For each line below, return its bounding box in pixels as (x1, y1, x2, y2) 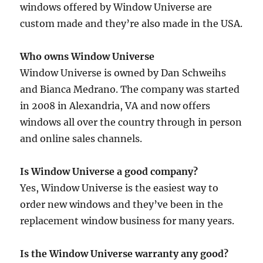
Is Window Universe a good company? (20, 166, 198, 178)
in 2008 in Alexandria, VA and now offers (20, 100, 211, 112)
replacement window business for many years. (20, 215, 235, 227)
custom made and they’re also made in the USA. (20, 18, 243, 30)
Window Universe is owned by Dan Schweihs (20, 67, 227, 79)
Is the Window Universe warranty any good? (20, 248, 229, 260)
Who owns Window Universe (20, 50, 155, 63)
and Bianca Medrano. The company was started (20, 83, 240, 96)
